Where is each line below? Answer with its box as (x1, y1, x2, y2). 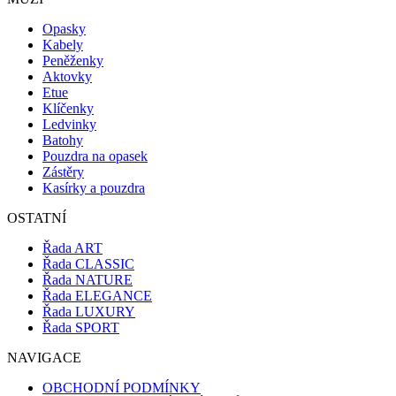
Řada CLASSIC (42, 256, 134, 272)
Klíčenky (42, 101, 94, 117)
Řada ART (42, 240, 103, 256)
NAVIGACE (7, 350, 81, 366)
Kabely (42, 37, 83, 53)
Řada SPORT (42, 320, 119, 336)
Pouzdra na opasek (42, 148, 148, 164)
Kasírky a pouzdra (42, 180, 145, 196)
